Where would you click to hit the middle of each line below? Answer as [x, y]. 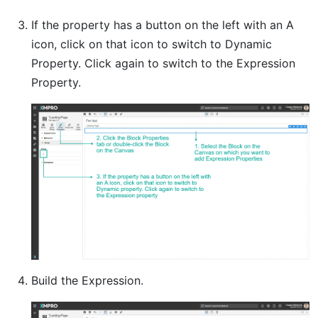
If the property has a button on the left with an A [163, 24]
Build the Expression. [87, 281]
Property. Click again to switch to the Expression [163, 63]
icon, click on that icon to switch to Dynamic [152, 44]
